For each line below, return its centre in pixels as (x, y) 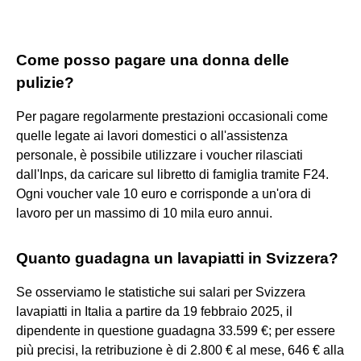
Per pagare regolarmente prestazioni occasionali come (172, 116)
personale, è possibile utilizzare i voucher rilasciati (160, 155)
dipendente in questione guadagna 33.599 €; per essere (176, 330)
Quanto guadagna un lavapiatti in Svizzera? (177, 258)
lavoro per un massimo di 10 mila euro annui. (144, 213)
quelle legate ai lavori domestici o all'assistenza (152, 135)
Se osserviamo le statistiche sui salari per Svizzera (161, 292)
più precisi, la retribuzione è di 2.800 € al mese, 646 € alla (180, 350)
